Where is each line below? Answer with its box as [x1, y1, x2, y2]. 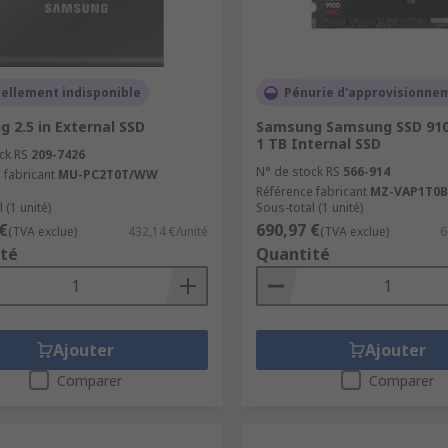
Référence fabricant [255, 183, 367, 201]
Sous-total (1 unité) [255, 199, 363, 217]
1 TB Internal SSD [255, 134, 381, 154]
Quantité [255, 243, 330, 266]
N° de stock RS [255, 163, 340, 181]
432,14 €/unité [127, 223, 208, 241]
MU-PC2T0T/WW [58, 166, 158, 184]
